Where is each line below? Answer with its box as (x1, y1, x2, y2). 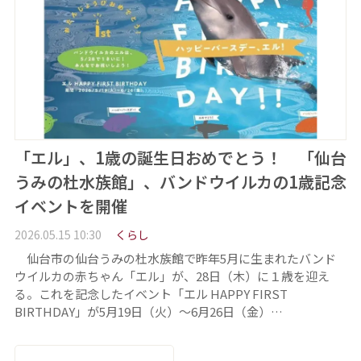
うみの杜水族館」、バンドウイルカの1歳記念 (14, 170, 346, 194)
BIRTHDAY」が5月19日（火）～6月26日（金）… (14, 302, 283, 320)
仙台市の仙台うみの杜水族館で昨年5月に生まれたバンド (14, 249, 336, 267)
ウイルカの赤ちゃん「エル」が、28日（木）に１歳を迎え (14, 267, 330, 284)
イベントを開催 (14, 194, 127, 218)
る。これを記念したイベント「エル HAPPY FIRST (14, 284, 288, 302)
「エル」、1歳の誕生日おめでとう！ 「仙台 (14, 146, 346, 170)
